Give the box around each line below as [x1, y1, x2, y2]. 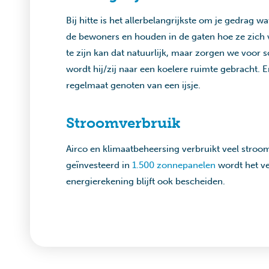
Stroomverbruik [66, 114, 181, 131]
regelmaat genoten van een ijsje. [66, 80, 201, 91]
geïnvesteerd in [66, 160, 132, 171]
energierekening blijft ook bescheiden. [66, 176, 225, 187]
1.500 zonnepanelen [132, 160, 216, 171]
